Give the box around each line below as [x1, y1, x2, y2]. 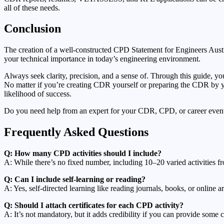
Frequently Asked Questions [4, 125, 148, 139]
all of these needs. [4, 3, 60, 12]
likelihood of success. [4, 89, 71, 98]
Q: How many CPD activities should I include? [4, 149, 161, 158]
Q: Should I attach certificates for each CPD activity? [4, 201, 183, 210]
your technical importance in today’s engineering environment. [4, 54, 200, 63]
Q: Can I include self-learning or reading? [4, 175, 145, 184]
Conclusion [4, 22, 61, 35]
